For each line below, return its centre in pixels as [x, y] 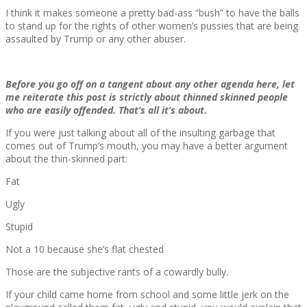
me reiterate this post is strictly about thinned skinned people [147, 97]
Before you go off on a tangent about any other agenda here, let [150, 84]
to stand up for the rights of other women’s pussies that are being [152, 26]
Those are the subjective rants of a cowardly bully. [117, 272]
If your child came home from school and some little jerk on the [147, 295]
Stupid [19, 227]
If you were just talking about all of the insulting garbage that [140, 133]
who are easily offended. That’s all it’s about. [106, 110]
